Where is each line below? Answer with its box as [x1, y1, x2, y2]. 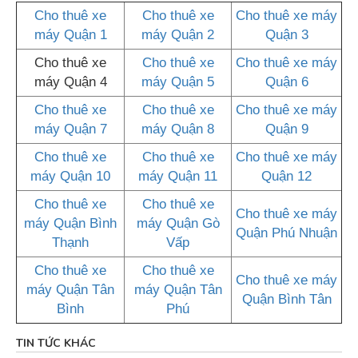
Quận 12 [261, 169, 312, 185]
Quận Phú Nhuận [236, 225, 337, 241]
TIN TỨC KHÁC [16, 336, 96, 352]
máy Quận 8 [141, 121, 214, 137]
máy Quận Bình [24, 216, 117, 232]
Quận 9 [265, 121, 308, 137]
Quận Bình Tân [241, 292, 332, 308]
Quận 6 [265, 74, 308, 90]
